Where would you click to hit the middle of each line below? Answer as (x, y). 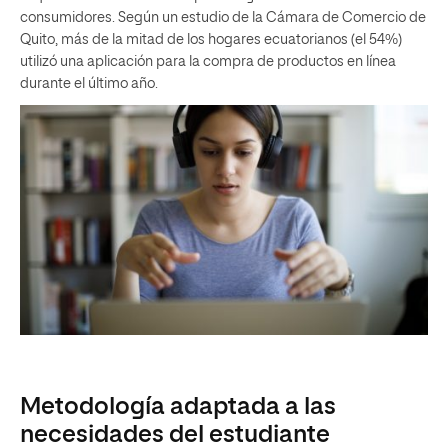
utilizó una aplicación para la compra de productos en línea (208, 62)
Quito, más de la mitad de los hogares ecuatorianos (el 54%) (211, 40)
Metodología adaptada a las (178, 406)
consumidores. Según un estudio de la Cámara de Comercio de (223, 18)
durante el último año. (89, 84)
